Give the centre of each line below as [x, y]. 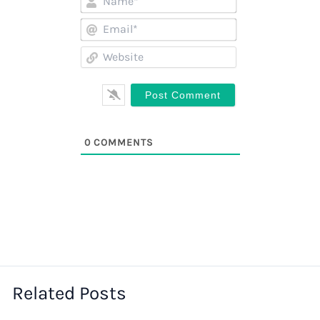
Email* [251, 24]
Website [254, 51]
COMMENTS [121, 143]
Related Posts [69, 294]
